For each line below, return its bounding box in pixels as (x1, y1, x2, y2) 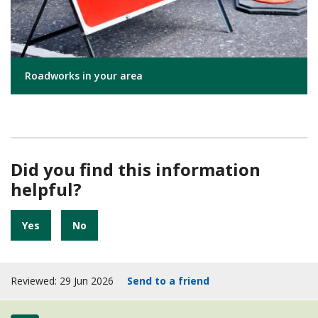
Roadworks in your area (25, 69, 143, 83)
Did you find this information (11, 158, 261, 182)
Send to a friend (127, 274, 209, 288)
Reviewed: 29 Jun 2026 (11, 274, 116, 288)
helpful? (11, 177, 82, 202)
